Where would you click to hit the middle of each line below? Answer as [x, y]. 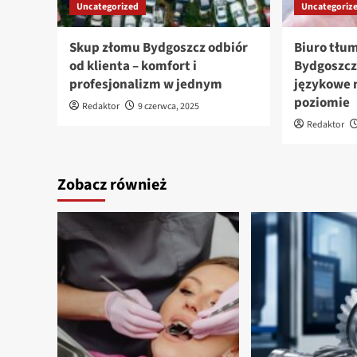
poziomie [322, 103]
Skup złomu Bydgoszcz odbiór [159, 48]
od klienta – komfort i [133, 67]
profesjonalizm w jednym [146, 85]
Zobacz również [112, 185]
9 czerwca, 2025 [169, 107]
